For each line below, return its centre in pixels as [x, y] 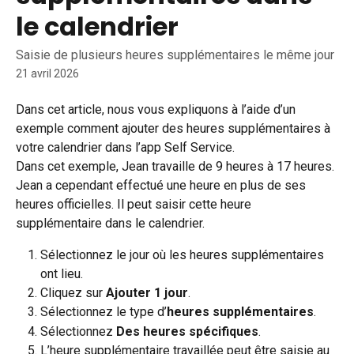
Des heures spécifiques [187, 331]
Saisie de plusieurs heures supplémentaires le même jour [175, 55]
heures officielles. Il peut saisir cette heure [135, 204]
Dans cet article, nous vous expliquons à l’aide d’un [157, 109]
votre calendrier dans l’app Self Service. [125, 147]
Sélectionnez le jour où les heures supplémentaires [184, 255]
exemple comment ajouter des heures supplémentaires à [175, 128]
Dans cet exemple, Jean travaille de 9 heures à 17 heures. [177, 166]
